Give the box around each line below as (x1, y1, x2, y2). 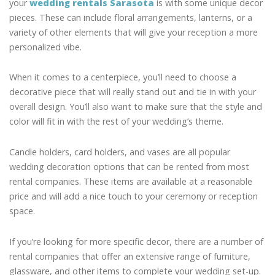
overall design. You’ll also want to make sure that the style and (9, 101, 262, 113)
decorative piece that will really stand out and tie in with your (9, 86, 256, 98)
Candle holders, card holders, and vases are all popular (9, 145, 230, 158)
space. (9, 204, 35, 217)
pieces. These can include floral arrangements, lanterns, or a (9, 11, 252, 23)
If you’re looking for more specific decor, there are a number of (9, 235, 263, 247)
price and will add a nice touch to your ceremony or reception (9, 190, 258, 202)
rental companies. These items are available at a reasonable (9, 175, 252, 187)
